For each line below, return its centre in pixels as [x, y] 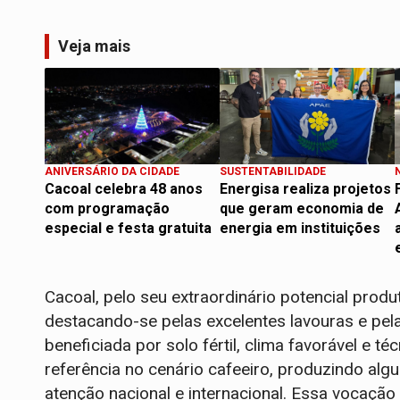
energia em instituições [300, 229]
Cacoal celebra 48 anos [124, 189]
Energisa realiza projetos [305, 189]
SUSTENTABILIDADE [273, 172]
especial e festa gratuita [128, 229]
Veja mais [94, 46]
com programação [107, 209]
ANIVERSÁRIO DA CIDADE [112, 172]
